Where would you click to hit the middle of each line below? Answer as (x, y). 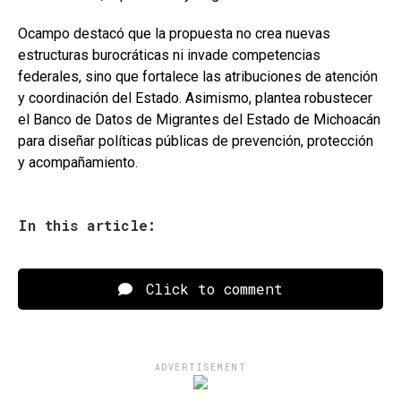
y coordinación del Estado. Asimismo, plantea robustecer (195, 98)
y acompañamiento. (78, 162)
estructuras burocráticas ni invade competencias (169, 55)
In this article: (87, 225)
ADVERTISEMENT (200, 367)
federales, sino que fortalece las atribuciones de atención (198, 76)
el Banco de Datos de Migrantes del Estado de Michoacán (199, 119)
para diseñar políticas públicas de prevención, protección (196, 141)
